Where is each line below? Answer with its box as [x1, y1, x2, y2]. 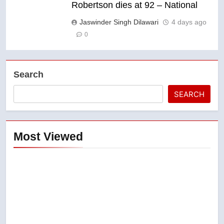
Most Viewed [13, 129, 83, 143]
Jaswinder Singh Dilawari [79, 17, 158, 26]
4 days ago [171, 17, 206, 26]
